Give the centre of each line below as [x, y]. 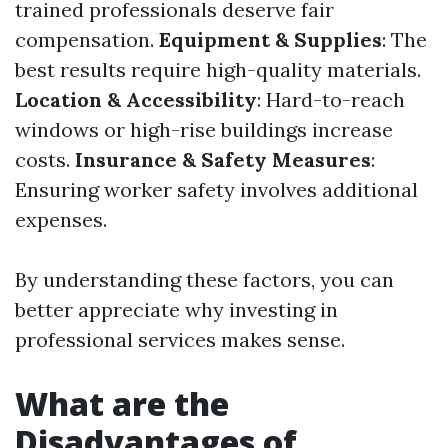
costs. [45, 159]
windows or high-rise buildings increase [204, 129]
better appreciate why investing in [176, 309]
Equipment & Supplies [270, 39]
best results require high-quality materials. [218, 69]
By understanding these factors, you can [204, 279]
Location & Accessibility [136, 99]
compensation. [87, 39]
